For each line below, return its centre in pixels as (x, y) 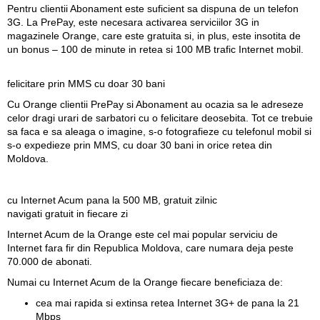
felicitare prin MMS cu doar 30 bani (86, 83)
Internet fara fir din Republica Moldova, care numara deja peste (150, 247)
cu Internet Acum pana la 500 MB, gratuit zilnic (112, 200)
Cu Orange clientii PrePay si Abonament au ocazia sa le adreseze (155, 104)
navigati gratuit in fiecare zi (67, 213)
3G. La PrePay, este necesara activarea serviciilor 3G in (133, 22)
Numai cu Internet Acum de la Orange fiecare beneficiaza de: (145, 282)
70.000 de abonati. (50, 261)
